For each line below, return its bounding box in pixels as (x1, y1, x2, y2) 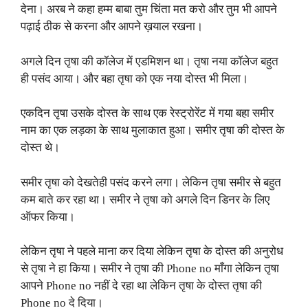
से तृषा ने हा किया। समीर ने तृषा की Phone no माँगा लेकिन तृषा (21, 262, 279, 276)
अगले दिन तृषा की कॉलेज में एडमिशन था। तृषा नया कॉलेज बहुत (21, 54, 278, 68)
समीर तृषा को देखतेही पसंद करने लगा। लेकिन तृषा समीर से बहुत (21, 175, 281, 189)
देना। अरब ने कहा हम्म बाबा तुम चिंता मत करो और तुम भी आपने (21, 3, 277, 16)
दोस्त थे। (21, 141, 60, 155)
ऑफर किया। (21, 210, 75, 223)
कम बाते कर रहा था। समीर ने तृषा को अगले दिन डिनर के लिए (21, 192, 269, 206)
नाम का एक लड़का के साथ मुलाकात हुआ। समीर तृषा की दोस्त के (21, 124, 285, 137)
